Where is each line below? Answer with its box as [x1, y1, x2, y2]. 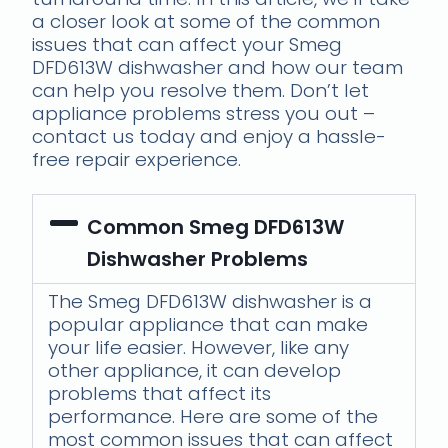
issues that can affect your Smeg [32, 30, 343, 58]
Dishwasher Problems [86, 244, 308, 273]
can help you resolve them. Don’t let [32, 76, 370, 104]
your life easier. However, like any [48, 333, 350, 361]
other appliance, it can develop [48, 356, 342, 384]
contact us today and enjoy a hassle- [32, 122, 387, 150]
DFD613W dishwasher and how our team [32, 53, 404, 81]
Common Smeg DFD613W [86, 212, 344, 241]
